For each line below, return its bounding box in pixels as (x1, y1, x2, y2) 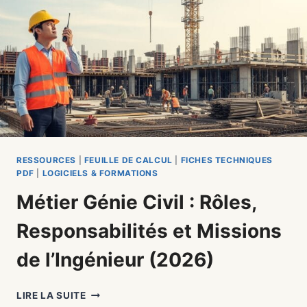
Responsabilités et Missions (16, 219, 282, 243)
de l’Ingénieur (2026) (16, 248, 214, 272)
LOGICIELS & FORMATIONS (42, 168, 158, 179)
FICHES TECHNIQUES (180, 155, 273, 166)
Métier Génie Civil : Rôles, (16, 191, 256, 214)
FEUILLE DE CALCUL (84, 155, 173, 166)
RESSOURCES (16, 155, 76, 166)
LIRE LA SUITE (16, 290, 86, 302)
